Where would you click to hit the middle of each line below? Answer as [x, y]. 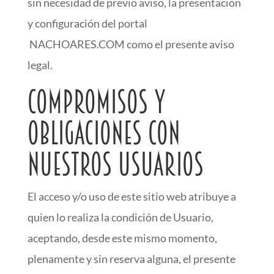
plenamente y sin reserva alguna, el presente [131, 259]
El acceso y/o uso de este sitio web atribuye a [131, 196]
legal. [42, 65]
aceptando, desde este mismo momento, [122, 238]
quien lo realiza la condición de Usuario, [120, 217]
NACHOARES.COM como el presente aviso [131, 44]
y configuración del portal [88, 23]
